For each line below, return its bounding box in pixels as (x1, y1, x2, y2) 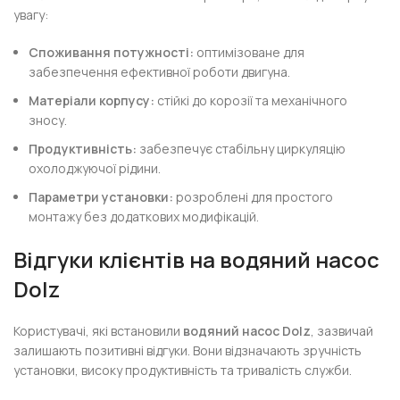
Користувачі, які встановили (13, 322, 184, 339)
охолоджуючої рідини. (29, 160, 162, 177)
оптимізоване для (194, 44, 305, 61)
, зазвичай (311, 322, 374, 339)
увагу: (13, 6, 49, 23)
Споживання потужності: (29, 44, 195, 61)
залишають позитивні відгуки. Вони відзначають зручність (13, 342, 362, 359)
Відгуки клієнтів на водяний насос (13, 245, 380, 274)
